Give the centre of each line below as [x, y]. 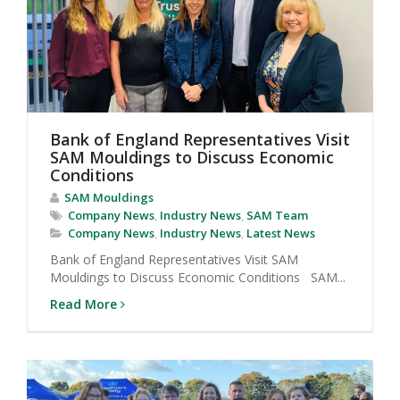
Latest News [281, 233]
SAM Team [277, 215]
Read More [83, 304]
